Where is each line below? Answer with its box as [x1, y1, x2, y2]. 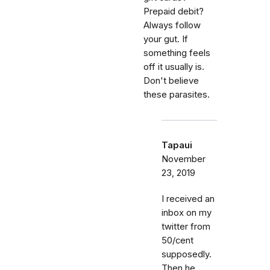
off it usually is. [143, 61, 204, 72]
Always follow [143, 19, 201, 31]
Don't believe [143, 75, 199, 86]
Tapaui [162, 139, 192, 151]
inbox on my [162, 207, 212, 218]
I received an [162, 193, 215, 204]
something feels [143, 47, 210, 58]
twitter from [162, 221, 210, 232]
